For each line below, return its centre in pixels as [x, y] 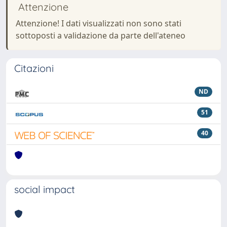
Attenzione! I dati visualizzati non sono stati [99, 23]
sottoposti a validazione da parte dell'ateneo [101, 35]
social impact [45, 189]
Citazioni [34, 68]
